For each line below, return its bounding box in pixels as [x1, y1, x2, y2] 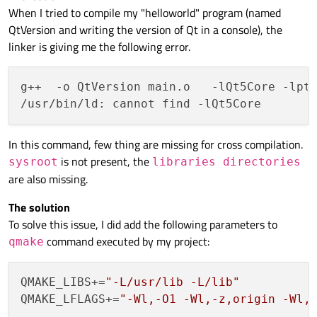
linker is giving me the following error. [8, 38, 190, 56]
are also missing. [8, 171, 88, 188]
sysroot [8, 155, 58, 169]
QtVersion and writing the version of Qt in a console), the [8, 21, 282, 39]
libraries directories [152, 155, 301, 169]
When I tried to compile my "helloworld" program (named [8, 4, 281, 22]
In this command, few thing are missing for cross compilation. [8, 136, 303, 154]
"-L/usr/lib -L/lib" [105, 275, 240, 289]
